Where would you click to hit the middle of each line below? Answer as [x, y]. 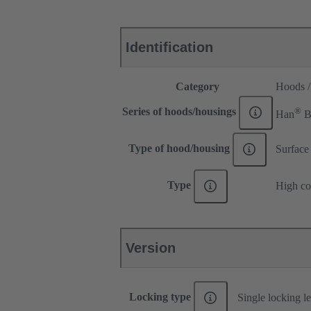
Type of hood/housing [181, 149]
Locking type [162, 297]
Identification [169, 48]
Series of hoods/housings [181, 112]
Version [151, 248]
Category [197, 87]
